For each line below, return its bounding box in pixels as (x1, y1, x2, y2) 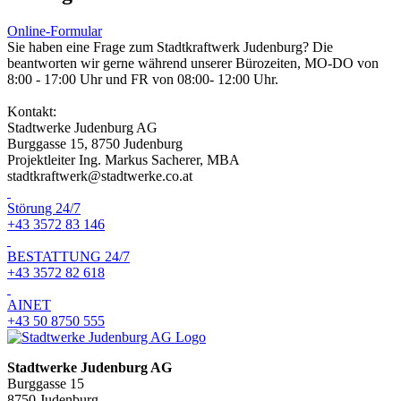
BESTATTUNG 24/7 (7, 249, 130, 265)
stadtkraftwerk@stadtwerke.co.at (7, 168, 192, 184)
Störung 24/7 (7, 200, 81, 217)
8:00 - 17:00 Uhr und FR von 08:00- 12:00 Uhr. (7, 72, 278, 88)
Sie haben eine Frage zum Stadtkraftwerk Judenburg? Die (7, 39, 333, 55)
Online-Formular (7, 23, 102, 39)
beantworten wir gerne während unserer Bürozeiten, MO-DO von (7, 55, 379, 72)
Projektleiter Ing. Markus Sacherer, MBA (7, 152, 240, 168)
